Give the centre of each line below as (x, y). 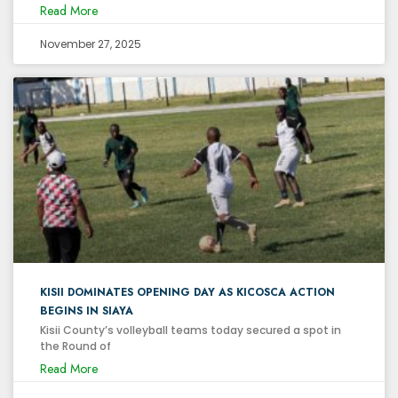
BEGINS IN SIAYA (87, 310)
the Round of (76, 346)
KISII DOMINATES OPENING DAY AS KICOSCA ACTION (187, 292)
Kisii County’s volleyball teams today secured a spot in (191, 330)
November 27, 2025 (91, 44)
